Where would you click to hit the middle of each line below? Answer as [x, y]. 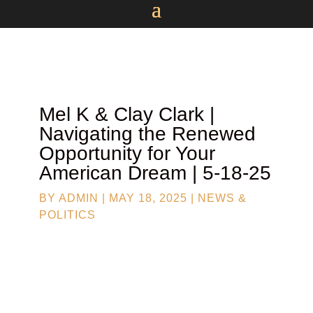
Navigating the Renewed [147, 134]
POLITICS [67, 215]
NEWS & [222, 198]
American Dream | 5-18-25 [155, 173]
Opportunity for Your [127, 153]
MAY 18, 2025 [148, 198]
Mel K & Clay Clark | [127, 114]
